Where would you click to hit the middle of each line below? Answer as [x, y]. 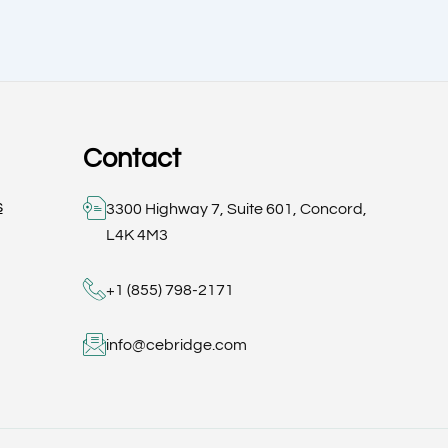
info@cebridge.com [176, 345]
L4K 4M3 [136, 235]
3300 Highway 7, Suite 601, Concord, [236, 209]
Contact [131, 159]
